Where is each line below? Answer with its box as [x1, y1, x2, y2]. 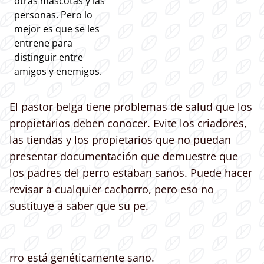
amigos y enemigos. [14, 65, 102, 78]
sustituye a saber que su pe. [9, 199, 148, 213]
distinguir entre [14, 51, 83, 64]
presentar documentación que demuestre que [9, 149, 238, 164]
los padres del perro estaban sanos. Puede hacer [9, 166, 252, 180]
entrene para [14, 37, 72, 50]
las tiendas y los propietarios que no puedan [9, 133, 231, 147]
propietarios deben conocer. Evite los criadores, [9, 116, 247, 131]
